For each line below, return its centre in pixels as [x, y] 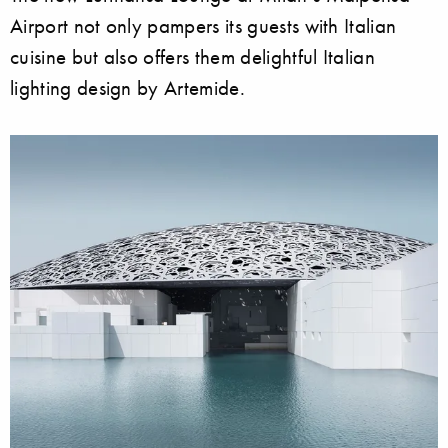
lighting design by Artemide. [127, 87]
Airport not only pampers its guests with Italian [203, 25]
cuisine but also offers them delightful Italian [193, 56]
